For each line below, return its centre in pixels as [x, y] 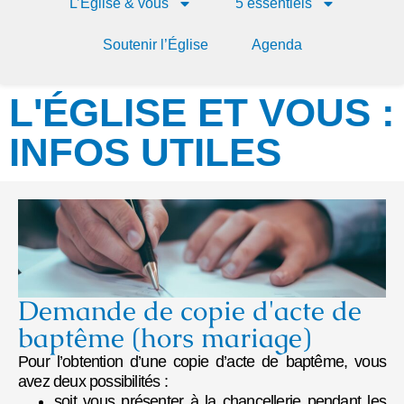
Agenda [276, 45]
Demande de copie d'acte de [190, 311]
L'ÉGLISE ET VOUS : [202, 113]
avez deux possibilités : [93, 382]
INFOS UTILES [145, 152]
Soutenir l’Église [155, 45]
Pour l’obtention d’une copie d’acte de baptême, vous [202, 362]
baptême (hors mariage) [165, 338]
